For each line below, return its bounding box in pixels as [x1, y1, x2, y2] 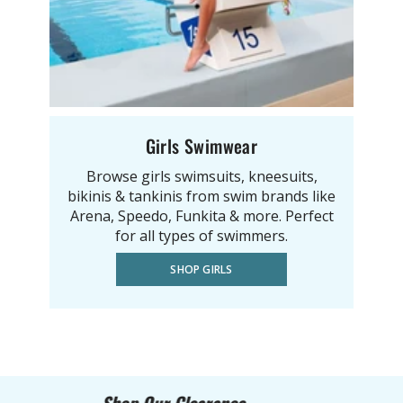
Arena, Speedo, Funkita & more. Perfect [69, 206, 334, 227]
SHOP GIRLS [170, 262, 233, 278]
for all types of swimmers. [115, 226, 288, 246]
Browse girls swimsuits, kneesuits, [85, 166, 318, 187]
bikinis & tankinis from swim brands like [67, 186, 336, 207]
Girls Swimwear [145, 132, 258, 160]
